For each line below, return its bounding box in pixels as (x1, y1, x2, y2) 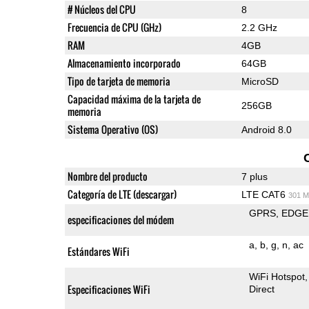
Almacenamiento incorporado (67, 55, 181, 70)
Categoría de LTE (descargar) (67, 186, 177, 201)
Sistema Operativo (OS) (67, 121, 158, 137)
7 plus (241, 170, 268, 182)
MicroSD (241, 75, 279, 87)
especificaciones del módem (67, 212, 174, 227)
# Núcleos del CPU (67, 1, 136, 17)
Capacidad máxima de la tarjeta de (67, 91, 201, 106)
